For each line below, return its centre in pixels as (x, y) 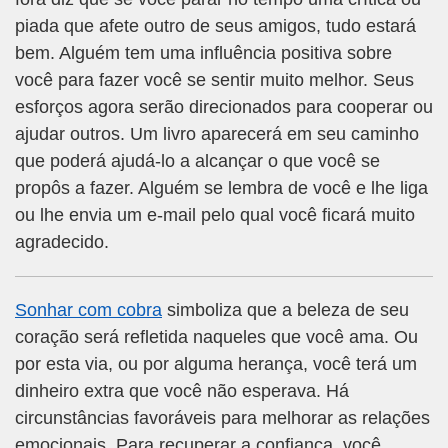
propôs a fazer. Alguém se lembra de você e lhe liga (221, 188)
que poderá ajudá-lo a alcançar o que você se (197, 161)
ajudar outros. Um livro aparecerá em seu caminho (217, 134)
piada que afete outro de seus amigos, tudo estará (215, 26)
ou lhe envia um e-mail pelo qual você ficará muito (215, 215)
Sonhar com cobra (88, 310)
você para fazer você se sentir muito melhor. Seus (214, 80)
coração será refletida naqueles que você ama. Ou (216, 337)
